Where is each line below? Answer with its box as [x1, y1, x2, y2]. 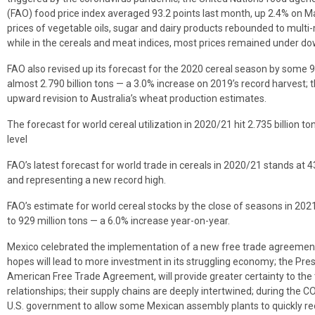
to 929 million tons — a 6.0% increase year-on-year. [7, 214, 230, 226]
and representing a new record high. [7, 174, 166, 186]
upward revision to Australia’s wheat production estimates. [7, 92, 266, 104]
